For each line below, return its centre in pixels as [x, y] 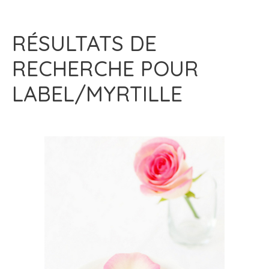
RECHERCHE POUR [105, 68]
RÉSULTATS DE [84, 43]
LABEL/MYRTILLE [97, 94]
